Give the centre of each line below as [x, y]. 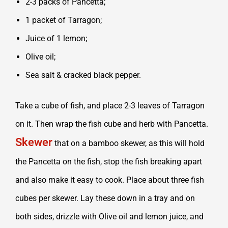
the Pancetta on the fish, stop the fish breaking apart [109, 161]
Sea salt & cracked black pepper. [83, 75]
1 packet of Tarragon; [64, 20]
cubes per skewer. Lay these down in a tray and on [105, 198]
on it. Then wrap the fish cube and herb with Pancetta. [112, 124]
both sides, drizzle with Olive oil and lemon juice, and [109, 216]
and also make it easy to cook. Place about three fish [110, 180]
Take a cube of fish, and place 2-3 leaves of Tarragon [110, 105]
